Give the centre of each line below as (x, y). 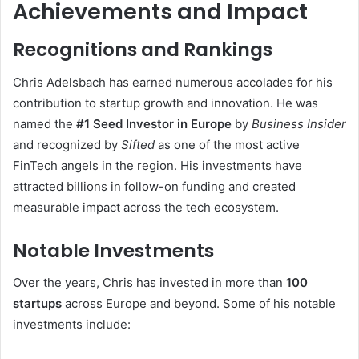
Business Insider (299, 123)
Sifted (138, 144)
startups (37, 304)
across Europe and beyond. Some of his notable (199, 304)
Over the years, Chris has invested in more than (149, 283)
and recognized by (67, 144)
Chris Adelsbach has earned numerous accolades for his (173, 82)
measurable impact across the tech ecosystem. (146, 207)
